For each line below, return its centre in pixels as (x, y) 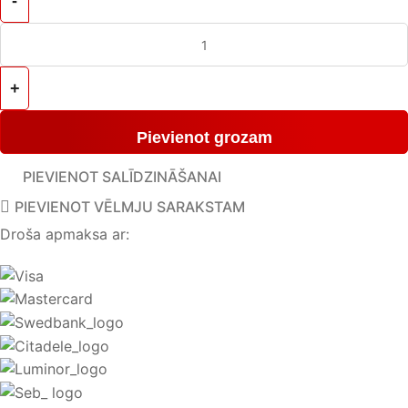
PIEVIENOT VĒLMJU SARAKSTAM (130, 207)
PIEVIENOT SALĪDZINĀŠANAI (122, 177)
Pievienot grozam (204, 138)
